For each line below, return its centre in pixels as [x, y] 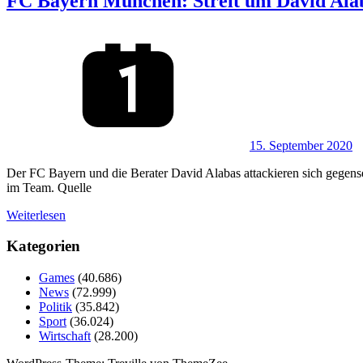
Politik [56, 307]
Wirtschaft [65, 336]
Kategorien [43, 246]
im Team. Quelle [49, 187]
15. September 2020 [301, 145]
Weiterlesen [36, 215]
